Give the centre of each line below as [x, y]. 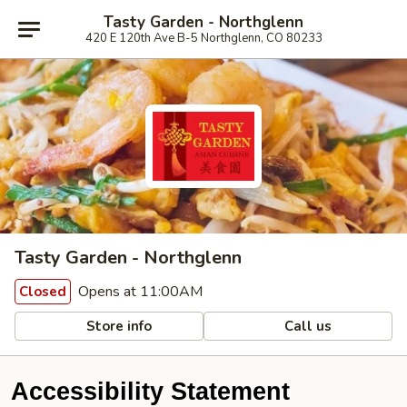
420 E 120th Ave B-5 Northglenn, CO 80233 [203, 38]
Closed [43, 292]
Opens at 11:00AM [139, 292]
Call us [307, 326]
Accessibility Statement [150, 392]
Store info [118, 326]
